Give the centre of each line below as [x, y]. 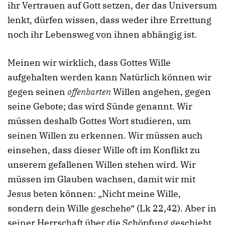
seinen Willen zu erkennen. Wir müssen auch [105, 135]
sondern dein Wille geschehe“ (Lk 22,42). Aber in [112, 208]
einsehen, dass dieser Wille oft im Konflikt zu [104, 150]
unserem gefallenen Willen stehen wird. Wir [102, 164]
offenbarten [89, 91]
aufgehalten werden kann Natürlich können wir [109, 77]
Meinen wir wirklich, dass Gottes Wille [89, 62]
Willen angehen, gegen [161, 91]
